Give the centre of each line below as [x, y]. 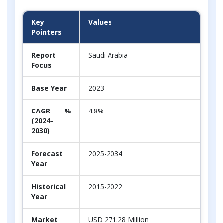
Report [44, 55]
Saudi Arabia [108, 55]
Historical [49, 186]
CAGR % [51, 111]
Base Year [49, 88]
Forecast [47, 153]
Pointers [47, 32]
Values [100, 22]
